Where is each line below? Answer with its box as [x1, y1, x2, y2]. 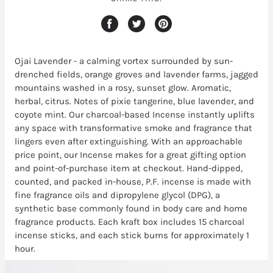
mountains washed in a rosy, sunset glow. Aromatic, [15, 82, 231, 94]
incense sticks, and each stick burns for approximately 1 [15, 230, 249, 241]
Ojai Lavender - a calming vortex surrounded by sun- [15, 55, 233, 67]
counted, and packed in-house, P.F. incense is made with [15, 176, 251, 188]
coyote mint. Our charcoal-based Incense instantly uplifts [15, 109, 255, 121]
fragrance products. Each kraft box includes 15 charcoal [15, 216, 244, 228]
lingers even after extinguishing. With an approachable [15, 136, 243, 147]
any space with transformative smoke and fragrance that [15, 122, 252, 134]
